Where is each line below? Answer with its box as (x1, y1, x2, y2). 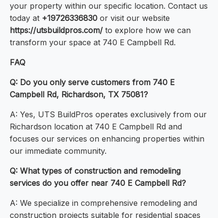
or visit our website (97, 13, 170, 23)
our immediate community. (10, 146, 107, 156)
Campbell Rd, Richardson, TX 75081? (10, 90, 148, 100)
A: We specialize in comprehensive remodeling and (10, 198, 197, 208)
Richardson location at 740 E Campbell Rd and (10, 122, 182, 132)
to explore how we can (103, 25, 191, 36)
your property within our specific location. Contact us (10, 1, 208, 11)
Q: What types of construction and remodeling (10, 166, 181, 176)
